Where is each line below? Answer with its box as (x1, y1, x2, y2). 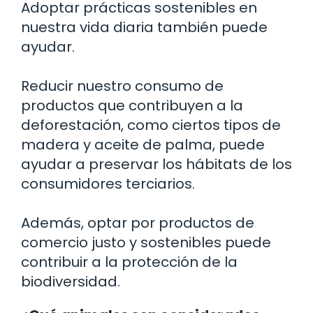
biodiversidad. (21, 272, 120, 291)
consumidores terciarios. (21, 174, 195, 194)
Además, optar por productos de (21, 213, 254, 233)
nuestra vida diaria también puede (21, 17, 268, 37)
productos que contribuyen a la (21, 96, 243, 115)
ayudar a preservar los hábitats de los (21, 154, 292, 174)
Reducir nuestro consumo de (21, 76, 224, 96)
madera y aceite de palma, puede (21, 135, 265, 154)
